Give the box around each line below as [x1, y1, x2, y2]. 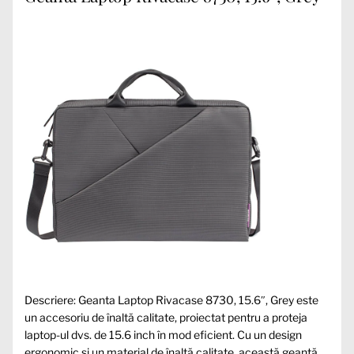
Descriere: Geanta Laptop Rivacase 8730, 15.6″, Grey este [24, 292, 318, 307]
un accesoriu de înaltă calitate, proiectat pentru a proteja [24, 310, 307, 324]
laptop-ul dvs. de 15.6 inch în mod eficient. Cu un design [24, 327, 302, 341]
